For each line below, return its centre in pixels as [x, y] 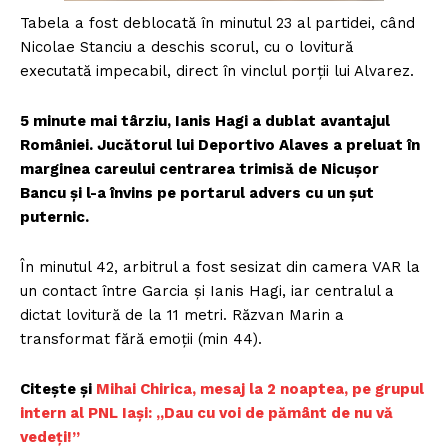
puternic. [54, 217]
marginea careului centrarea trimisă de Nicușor [199, 169]
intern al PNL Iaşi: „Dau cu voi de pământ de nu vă [206, 413]
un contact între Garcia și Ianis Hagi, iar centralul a [207, 291]
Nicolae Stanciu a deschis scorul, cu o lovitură [186, 47]
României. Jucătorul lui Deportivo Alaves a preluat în [220, 145]
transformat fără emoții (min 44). [141, 339]
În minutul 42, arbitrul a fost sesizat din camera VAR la [220, 267]
